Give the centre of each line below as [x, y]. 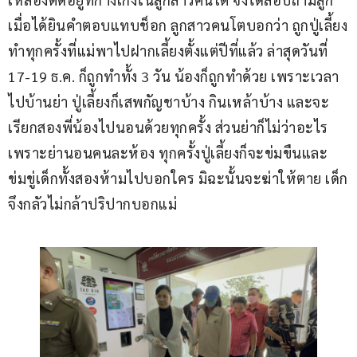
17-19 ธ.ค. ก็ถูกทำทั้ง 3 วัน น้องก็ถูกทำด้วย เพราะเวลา [174, 76]
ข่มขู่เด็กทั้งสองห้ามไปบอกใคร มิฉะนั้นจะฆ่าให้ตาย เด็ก [178, 178]
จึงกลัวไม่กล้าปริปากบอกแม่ [94, 204]
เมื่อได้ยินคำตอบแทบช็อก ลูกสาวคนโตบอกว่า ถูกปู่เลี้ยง [178, 25]
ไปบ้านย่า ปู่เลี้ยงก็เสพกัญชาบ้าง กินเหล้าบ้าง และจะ [169, 102]
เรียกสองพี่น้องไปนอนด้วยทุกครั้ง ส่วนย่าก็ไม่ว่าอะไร [168, 127]
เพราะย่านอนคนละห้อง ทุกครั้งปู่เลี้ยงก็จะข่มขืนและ [168, 153]
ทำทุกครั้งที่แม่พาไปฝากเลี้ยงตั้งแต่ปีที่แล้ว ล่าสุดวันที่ [170, 51]
